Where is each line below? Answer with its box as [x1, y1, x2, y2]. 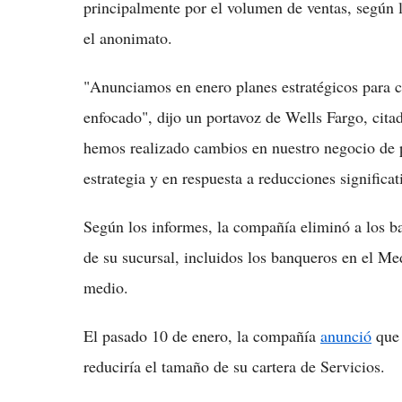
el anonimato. [83, 27, 172, 49]
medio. [83, 276, 128, 299]
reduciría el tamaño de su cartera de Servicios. [83, 355, 385, 378]
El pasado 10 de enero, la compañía [83, 325, 320, 347]
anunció [320, 325, 371, 347]
